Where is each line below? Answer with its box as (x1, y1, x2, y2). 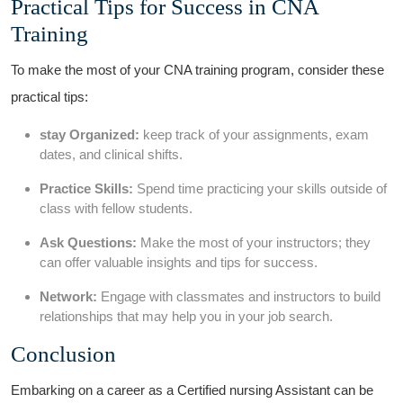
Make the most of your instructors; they (137, 235, 371, 250)
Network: (40, 289, 97, 304)
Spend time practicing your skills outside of (133, 181, 387, 196)
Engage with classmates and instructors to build (97, 289, 381, 304)
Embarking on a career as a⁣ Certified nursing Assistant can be (11, 382, 373, 398)
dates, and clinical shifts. (40, 147, 183, 162)
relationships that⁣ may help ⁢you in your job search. (40, 309, 333, 324)
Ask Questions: (40, 235, 137, 250)
